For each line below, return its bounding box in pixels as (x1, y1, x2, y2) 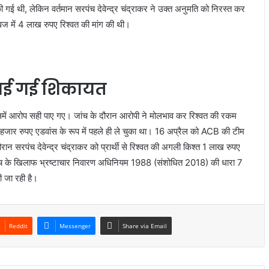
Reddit (9, 222, 28, 231)
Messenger (59, 222, 91, 231)
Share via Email (122, 222, 168, 231)
